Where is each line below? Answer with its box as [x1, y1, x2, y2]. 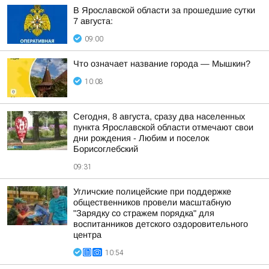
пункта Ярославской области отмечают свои [73, 122, 253, 132]
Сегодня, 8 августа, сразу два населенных [73, 112, 245, 121]
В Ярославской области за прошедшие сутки [73, 5, 255, 15]
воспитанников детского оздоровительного [73, 219, 248, 229]
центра [73, 230, 101, 240]
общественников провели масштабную [73, 198, 231, 207]
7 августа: [73, 16, 113, 26]
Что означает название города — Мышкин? [73, 59, 250, 68]
